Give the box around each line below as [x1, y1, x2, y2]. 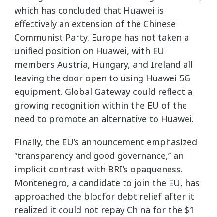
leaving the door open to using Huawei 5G [15, 72, 190, 84]
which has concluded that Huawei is [15, 4, 164, 16]
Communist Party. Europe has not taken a [15, 31, 189, 43]
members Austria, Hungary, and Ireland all [15, 59, 193, 70]
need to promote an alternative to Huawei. [15, 113, 194, 124]
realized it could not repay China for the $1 [15, 204, 194, 216]
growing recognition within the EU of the [15, 99, 187, 111]
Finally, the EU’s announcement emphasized [15, 136, 197, 148]
